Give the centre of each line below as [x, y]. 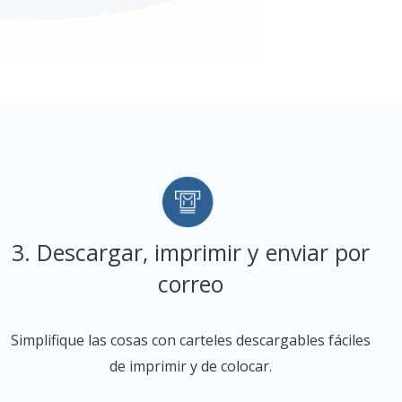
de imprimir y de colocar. [190, 367]
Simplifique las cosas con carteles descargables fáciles [190, 341]
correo [190, 284]
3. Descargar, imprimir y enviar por [190, 253]
